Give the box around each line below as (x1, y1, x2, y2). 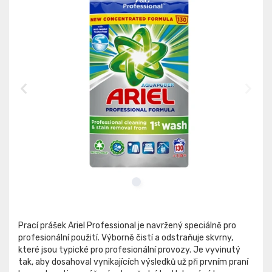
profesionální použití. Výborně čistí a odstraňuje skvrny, (18, 233, 233, 243)
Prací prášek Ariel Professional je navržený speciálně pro (18, 220, 236, 231)
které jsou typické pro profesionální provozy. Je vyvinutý (18, 245, 240, 256)
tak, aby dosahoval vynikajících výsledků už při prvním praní (18, 257, 248, 268)
